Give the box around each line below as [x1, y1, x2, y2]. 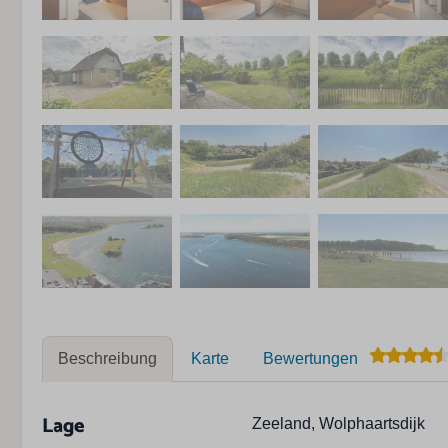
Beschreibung [58, 349, 157, 367]
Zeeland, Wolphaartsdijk [252, 414, 425, 432]
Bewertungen [263, 349, 358, 367]
